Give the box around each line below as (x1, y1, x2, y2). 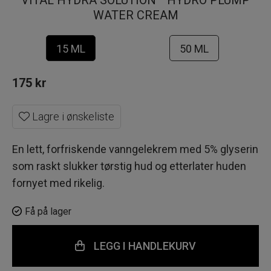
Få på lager (25, 206, 71, 217)
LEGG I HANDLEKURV (94, 240, 196, 252)
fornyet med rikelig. (12, 177, 105, 189)
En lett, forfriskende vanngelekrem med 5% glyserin (12, 143, 258, 155)
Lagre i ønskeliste (30, 110, 114, 123)
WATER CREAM (93, 8, 178, 22)
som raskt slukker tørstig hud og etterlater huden (12, 160, 246, 172)
